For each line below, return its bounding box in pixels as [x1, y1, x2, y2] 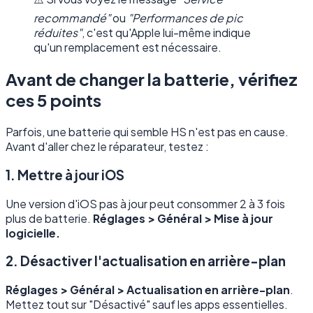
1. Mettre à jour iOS [6, 166, 124, 183]
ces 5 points [6, 89, 101, 111]
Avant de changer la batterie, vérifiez [6, 68, 298, 90]
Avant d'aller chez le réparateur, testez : [6, 139, 209, 154]
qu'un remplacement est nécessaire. [34, 40, 221, 55]
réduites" [34, 25, 82, 41]
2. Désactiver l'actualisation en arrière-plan [6, 253, 286, 270]
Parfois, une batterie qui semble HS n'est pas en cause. [6, 124, 289, 140]
